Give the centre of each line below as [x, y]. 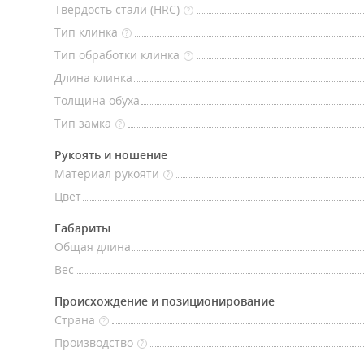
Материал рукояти [107, 173]
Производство [94, 342]
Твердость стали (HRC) [117, 9]
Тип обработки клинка [117, 55]
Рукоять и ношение [111, 155]
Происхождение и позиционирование [165, 301]
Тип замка [83, 123]
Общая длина [93, 247]
